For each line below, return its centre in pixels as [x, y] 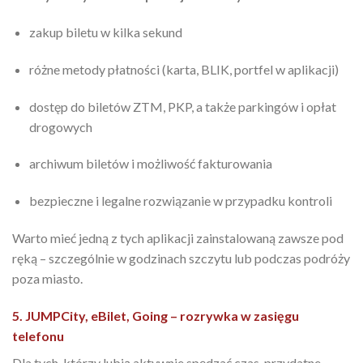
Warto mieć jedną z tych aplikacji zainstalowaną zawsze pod [178, 237]
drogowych [60, 126]
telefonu [38, 335]
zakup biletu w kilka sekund [105, 32]
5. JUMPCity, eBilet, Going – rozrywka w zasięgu [156, 315]
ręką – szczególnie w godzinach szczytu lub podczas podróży [181, 258]
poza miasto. [47, 278]
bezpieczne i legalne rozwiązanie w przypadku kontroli [180, 201]
